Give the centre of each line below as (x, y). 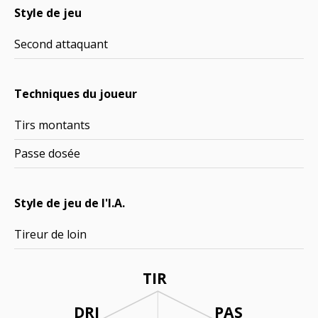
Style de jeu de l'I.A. (70, 203)
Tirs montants (52, 125)
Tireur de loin (50, 234)
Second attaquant (61, 44)
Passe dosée (47, 153)
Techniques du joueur (76, 94)
